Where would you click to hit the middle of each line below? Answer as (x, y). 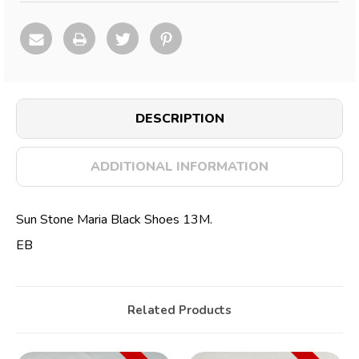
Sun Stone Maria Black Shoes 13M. (114, 220)
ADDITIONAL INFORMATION (179, 167)
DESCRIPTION (179, 119)
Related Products (179, 310)
